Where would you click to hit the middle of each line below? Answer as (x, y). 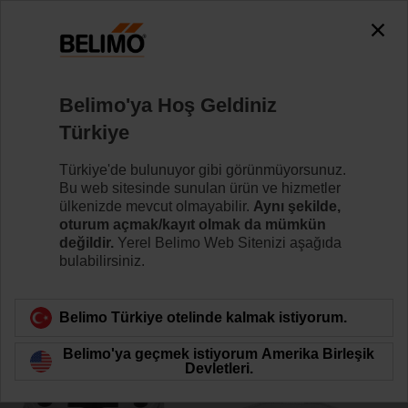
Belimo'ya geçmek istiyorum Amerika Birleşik (219, 353)
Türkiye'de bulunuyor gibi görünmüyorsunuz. (203, 169)
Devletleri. (219, 368)
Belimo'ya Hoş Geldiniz (168, 105)
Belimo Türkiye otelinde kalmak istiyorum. (203, 317)
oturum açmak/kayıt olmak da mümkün (193, 224)
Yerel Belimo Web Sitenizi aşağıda (228, 242)
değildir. (87, 242)
